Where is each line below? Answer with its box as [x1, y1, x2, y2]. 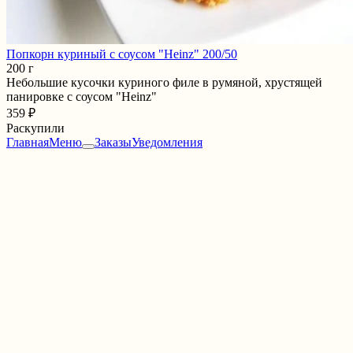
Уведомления [132, 135, 203, 149]
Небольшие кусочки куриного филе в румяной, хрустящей [6, 75, 322, 89]
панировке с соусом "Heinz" [6, 89, 157, 103]
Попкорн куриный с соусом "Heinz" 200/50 [6, 46, 237, 61]
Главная [6, 135, 49, 149]
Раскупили [6, 121, 65, 135]
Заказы [95, 135, 132, 149]
